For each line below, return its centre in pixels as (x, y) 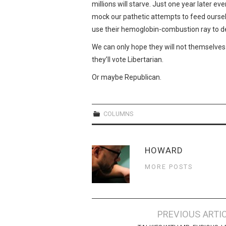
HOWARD (164, 150)
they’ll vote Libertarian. (128, 59)
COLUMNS (119, 114)
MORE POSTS (169, 166)
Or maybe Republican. (127, 77)
